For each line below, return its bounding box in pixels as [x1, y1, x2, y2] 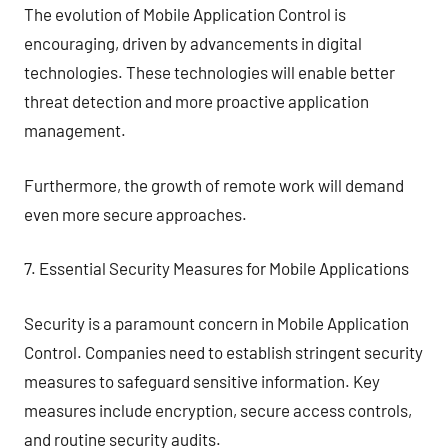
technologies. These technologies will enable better [24, 62, 395, 82]
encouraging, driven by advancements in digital [24, 33, 362, 53]
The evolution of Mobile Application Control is [24, 4, 346, 24]
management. [24, 120, 126, 140]
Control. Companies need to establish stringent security [24, 341, 423, 362]
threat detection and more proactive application [24, 91, 369, 111]
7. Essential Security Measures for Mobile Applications [24, 258, 409, 278]
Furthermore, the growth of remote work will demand [24, 174, 404, 195]
